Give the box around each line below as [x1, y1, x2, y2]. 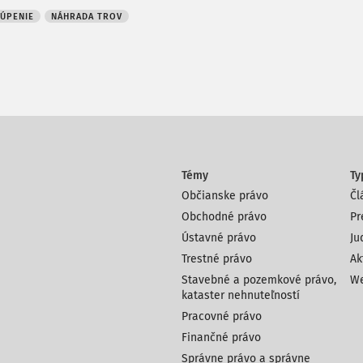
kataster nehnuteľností [181, 288, 300, 302]
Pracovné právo [181, 310, 262, 323]
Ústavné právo [181, 231, 256, 245]
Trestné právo [181, 252, 252, 266]
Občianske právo [181, 189, 268, 203]
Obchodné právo [181, 210, 267, 224]
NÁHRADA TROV [51, 11, 122, 22]
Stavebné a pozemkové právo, [181, 273, 336, 287]
